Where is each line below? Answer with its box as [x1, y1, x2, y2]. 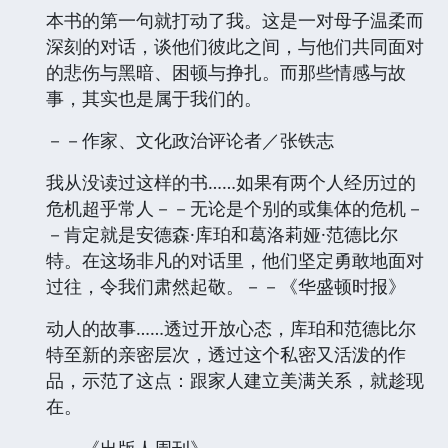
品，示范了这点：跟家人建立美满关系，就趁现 [46, 368, 424, 393]
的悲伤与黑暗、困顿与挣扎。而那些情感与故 [46, 60, 406, 85]
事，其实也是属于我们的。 [46, 86, 262, 111]
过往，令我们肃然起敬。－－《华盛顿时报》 [46, 274, 406, 299]
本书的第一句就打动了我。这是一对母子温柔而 [46, 8, 424, 33]
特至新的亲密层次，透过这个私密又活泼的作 [46, 342, 406, 367]
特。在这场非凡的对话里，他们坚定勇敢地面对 [46, 248, 424, 273]
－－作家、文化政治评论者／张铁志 [46, 128, 334, 153]
